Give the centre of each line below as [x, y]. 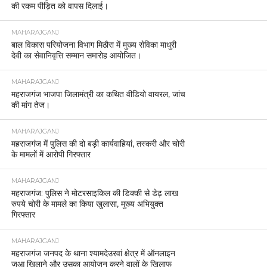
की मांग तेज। [30, 105]
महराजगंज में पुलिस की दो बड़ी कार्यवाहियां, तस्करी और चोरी [98, 143]
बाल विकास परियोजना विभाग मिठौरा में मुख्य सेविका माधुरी [94, 44]
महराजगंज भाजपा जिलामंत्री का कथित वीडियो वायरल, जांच [98, 94]
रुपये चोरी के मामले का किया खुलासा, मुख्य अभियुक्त [87, 204]
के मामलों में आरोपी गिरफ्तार [51, 154]
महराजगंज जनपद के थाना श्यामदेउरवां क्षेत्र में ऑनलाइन [93, 253]
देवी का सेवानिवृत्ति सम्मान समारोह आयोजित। [76, 55]
